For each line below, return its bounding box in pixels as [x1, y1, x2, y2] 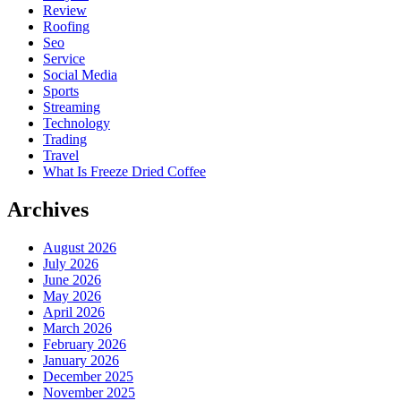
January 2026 [43, 352, 119, 368]
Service [43, 50, 85, 66]
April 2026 [43, 303, 105, 320]
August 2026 [43, 239, 116, 255]
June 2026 [43, 271, 101, 287]
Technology [43, 115, 110, 131]
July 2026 [43, 255, 98, 271]
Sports [43, 82, 79, 98]
